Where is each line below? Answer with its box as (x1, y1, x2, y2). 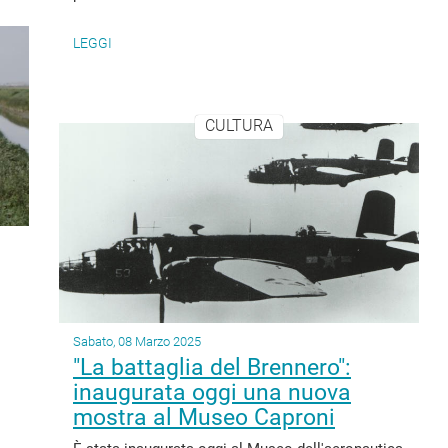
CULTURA (204, 116, 273, 136)
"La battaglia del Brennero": (73, 354, 351, 381)
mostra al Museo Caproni (73, 404, 335, 431)
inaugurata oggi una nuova (73, 379, 351, 406)
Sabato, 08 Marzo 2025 (73, 334, 201, 349)
